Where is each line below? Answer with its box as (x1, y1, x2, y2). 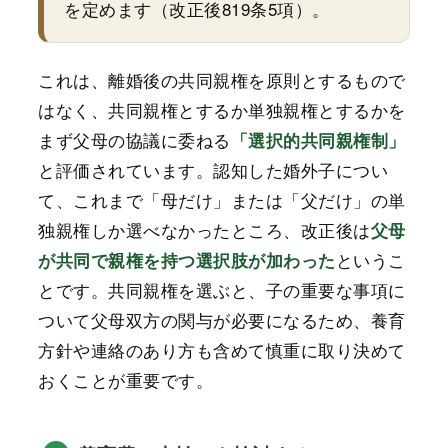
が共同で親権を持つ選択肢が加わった (38, 248, 336, 273)
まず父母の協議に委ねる (38, 127, 231, 153)
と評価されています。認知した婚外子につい (38, 157, 389, 183)
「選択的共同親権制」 (230, 128, 406, 153)
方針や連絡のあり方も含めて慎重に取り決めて (38, 337, 406, 363)
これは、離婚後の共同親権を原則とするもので (38, 67, 406, 93)
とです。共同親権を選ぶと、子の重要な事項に (38, 277, 406, 303)
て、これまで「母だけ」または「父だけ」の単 (38, 187, 406, 213)
